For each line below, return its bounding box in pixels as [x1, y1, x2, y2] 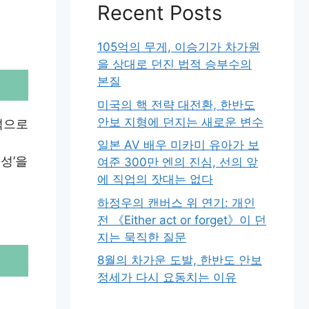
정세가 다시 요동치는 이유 [97, 270, 237, 284]
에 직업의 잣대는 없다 [97, 172, 213, 186]
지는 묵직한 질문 [97, 230, 186, 244]
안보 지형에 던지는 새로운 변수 [97, 114, 263, 129]
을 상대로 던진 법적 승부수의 [97, 57, 252, 71]
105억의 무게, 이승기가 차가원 [97, 40, 260, 54]
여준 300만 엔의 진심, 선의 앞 [97, 155, 258, 169]
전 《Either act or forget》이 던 [97, 212, 266, 227]
